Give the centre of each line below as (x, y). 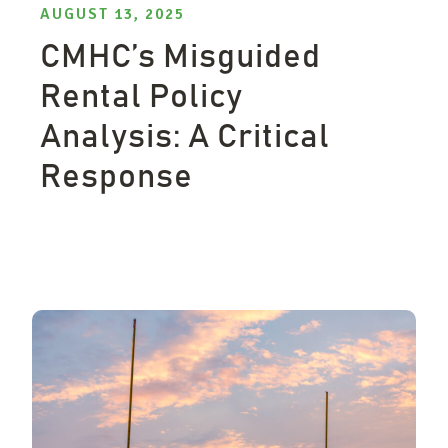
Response (120, 177)
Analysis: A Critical (185, 137)
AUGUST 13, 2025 (112, 13)
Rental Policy (141, 97)
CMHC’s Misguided (180, 57)
